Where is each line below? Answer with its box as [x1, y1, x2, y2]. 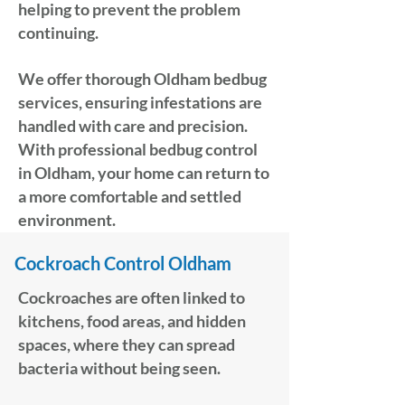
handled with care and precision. [18, 116, 248, 136]
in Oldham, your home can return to [18, 163, 269, 183]
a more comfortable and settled [18, 186, 241, 206]
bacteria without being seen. [18, 358, 221, 378]
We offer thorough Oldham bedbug [18, 69, 267, 89]
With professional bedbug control [18, 139, 258, 159]
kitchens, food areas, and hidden [18, 311, 246, 331]
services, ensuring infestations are [18, 92, 262, 112]
